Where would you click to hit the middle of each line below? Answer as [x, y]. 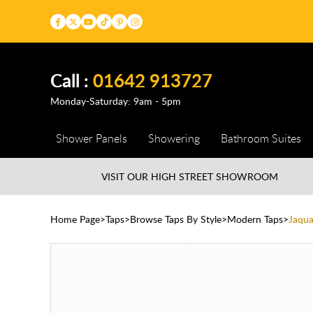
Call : [72, 80]
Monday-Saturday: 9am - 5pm [116, 101]
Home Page [75, 219]
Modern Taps [255, 219]
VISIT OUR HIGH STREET [159, 176]
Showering [174, 138]
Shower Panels [92, 138]
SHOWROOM [247, 176]
